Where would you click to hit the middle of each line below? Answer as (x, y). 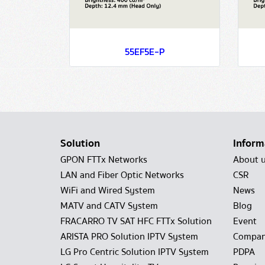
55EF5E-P (145, 51)
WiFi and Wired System (108, 190)
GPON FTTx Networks (104, 160)
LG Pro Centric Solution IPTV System (135, 252)
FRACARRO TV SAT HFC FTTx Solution (136, 221)
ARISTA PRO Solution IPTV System (129, 237)
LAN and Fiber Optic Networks (122, 175)
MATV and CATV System (109, 206)
